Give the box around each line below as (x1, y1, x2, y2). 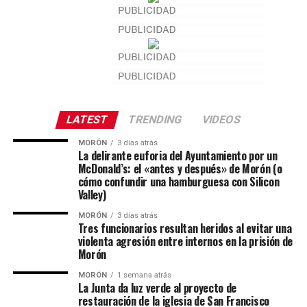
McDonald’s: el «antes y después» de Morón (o (77, 160, 282, 177)
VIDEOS (200, 113, 243, 127)
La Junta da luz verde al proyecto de (77, 280, 237, 297)
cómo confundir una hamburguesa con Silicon (77, 173, 280, 191)
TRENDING (126, 113, 184, 127)
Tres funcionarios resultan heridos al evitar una (77, 220, 292, 237)
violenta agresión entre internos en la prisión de (77, 233, 293, 250)
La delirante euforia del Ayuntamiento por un (77, 147, 278, 164)
